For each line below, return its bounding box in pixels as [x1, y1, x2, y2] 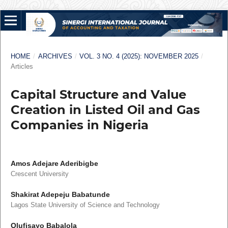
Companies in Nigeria [10, 117, 149, 132]
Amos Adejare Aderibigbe [10, 159, 98, 167]
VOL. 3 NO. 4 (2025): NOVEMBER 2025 [79, 52, 199, 60]
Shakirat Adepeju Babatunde [10, 190, 110, 198]
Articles [10, 62, 33, 70]
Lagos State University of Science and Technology [10, 201, 160, 209]
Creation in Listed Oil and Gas [10, 102, 200, 117]
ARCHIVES [38, 52, 72, 60]
